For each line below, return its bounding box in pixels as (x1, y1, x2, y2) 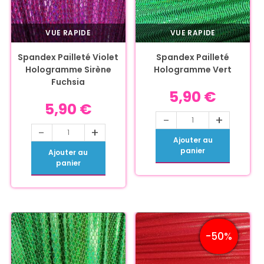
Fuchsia (51, 75, 85, 88)
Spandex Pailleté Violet (18, 51, 119, 63)
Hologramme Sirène (25, 63, 111, 75)
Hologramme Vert (154, 63, 232, 75)
